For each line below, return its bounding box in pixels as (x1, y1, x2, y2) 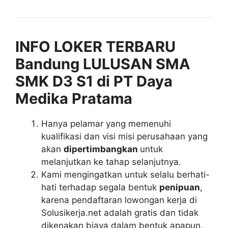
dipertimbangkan (64, 144, 140, 154)
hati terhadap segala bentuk (41, 182, 159, 192)
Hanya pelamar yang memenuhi (41, 119, 171, 129)
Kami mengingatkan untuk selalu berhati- (41, 169, 210, 180)
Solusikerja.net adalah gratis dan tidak (41, 208, 198, 218)
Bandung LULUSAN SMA (15, 55, 190, 73)
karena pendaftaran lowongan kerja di (41, 195, 197, 205)
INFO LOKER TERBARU (15, 38, 176, 55)
